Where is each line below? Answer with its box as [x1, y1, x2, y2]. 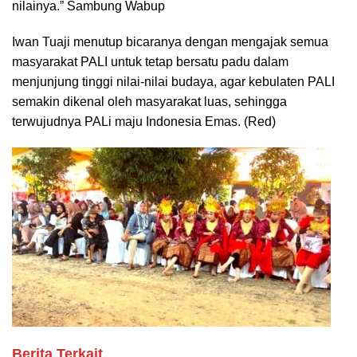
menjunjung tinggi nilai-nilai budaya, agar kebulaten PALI [12, 74, 335, 88]
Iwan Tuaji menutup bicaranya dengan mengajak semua [12, 34, 328, 49]
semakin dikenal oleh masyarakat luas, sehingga [12, 94, 287, 108]
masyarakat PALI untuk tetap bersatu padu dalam [12, 54, 288, 69]
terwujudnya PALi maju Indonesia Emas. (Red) [12, 114, 276, 128]
